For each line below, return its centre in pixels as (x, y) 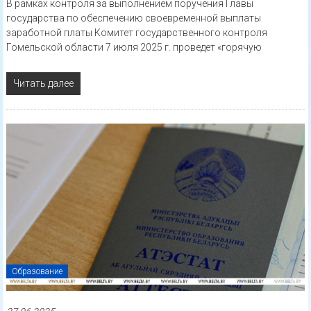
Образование (37, 272)
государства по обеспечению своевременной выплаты (133, 18)
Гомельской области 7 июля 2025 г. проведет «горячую (134, 48)
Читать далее (43, 84)
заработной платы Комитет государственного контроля (136, 33)
